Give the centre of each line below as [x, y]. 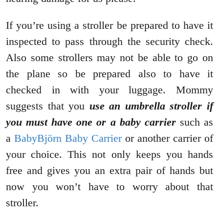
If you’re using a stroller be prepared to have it [109, 25]
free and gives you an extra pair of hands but [109, 171]
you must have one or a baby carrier [91, 122]
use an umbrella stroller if [151, 106]
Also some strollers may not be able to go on [109, 58]
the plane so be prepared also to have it [109, 74]
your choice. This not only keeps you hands [109, 154]
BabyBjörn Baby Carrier [68, 138]
